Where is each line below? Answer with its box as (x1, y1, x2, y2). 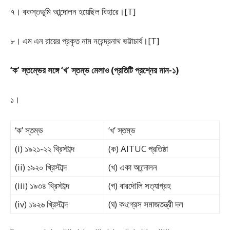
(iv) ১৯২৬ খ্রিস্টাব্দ (15, 198, 68, 210)
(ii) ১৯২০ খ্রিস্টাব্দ (15, 161, 67, 173)
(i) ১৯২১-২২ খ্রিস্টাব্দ (15, 143, 74, 155)
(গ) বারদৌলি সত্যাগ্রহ (108, 180, 171, 191)
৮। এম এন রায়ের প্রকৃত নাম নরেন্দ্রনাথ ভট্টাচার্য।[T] (10, 35, 160, 47)
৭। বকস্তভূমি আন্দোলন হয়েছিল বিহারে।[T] (10, 6, 136, 17)
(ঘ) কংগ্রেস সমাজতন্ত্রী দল (108, 198, 183, 210)
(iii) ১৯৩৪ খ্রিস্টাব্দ (15, 180, 69, 191)
